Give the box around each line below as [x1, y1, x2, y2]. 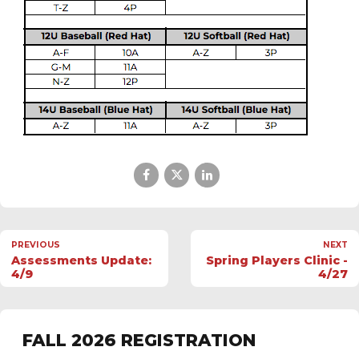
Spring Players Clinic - [206, 253, 348, 268]
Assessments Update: [11, 253, 151, 268]
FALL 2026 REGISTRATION [22, 330, 256, 351]
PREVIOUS [11, 240, 60, 251]
